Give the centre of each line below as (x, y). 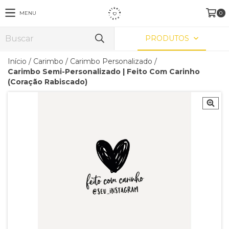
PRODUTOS (168, 38)
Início (17, 61)
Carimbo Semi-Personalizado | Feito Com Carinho (104, 72)
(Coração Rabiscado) (48, 82)
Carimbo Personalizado (111, 61)
